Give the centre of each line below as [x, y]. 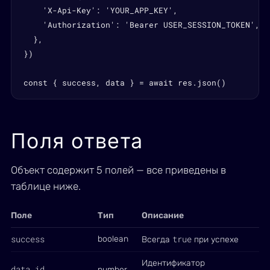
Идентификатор [173, 263]
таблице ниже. [46, 186]
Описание [163, 215]
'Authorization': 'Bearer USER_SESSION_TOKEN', [142, 25]
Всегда [157, 240]
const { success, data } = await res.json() [125, 83]
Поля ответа [77, 141]
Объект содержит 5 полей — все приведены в [118, 170]
